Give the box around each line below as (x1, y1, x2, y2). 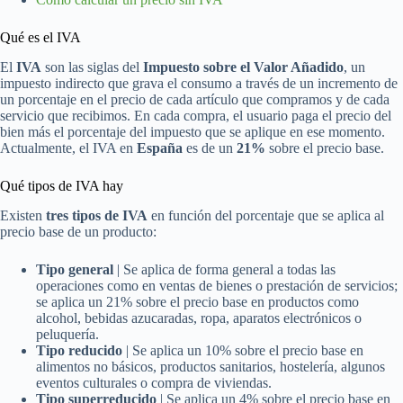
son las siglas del (41, 58, 143, 75)
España (137, 139, 183, 156)
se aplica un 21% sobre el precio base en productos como (36, 293, 359, 309)
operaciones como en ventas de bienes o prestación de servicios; (36, 277, 398, 293)
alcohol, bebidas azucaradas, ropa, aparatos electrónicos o (36, 309, 362, 326)
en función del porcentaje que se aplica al (148, 207, 384, 223)
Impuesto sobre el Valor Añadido (143, 58, 344, 75)
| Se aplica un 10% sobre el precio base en (122, 342, 363, 358)
